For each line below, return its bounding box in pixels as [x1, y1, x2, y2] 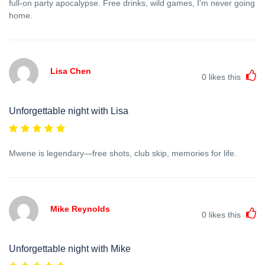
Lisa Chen [50, 66, 91, 76]
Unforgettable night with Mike [9, 243, 131, 254]
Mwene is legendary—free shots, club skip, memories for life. [9, 148, 237, 158]
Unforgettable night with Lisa [9, 105, 128, 116]
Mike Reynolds [50, 203, 110, 214]
